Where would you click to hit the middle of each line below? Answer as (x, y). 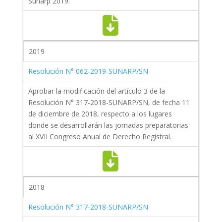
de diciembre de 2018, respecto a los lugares (100, 114)
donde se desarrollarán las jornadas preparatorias (108, 125)
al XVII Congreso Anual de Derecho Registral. (100, 137)
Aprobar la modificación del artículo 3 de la (96, 91)
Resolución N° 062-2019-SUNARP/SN (88, 71)
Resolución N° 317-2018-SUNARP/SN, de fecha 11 (109, 103)
